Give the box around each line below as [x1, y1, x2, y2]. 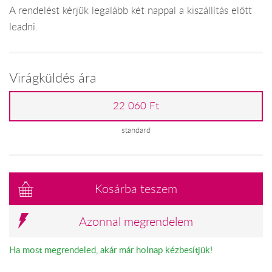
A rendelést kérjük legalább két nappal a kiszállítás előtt [9, 4, 252, 18]
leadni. [9, 20, 38, 34]
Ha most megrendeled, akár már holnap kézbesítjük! [9, 243, 212, 256]
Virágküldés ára [9, 68, 97, 86]
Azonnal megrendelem [79, 212, 193, 229]
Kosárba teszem [95, 180, 177, 197]
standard [121, 124, 151, 135]
